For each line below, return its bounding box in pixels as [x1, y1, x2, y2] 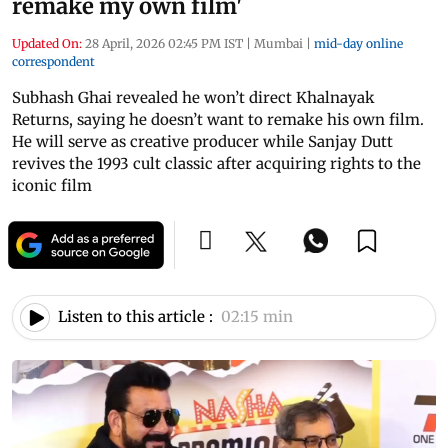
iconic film [12, 175, 92, 195]
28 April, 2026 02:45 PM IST [85, 35, 243, 51]
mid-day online [314, 35, 403, 51]
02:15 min [221, 307, 293, 327]
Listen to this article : [58, 307, 213, 327]
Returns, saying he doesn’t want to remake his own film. [12, 109, 424, 129]
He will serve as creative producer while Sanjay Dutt [12, 131, 393, 151]
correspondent [12, 53, 95, 69]
